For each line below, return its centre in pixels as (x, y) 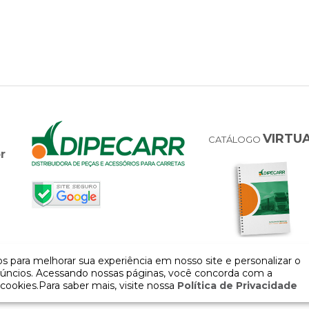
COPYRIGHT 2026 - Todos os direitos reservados (154, 296)
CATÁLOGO (235, 139)
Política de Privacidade (236, 286)
